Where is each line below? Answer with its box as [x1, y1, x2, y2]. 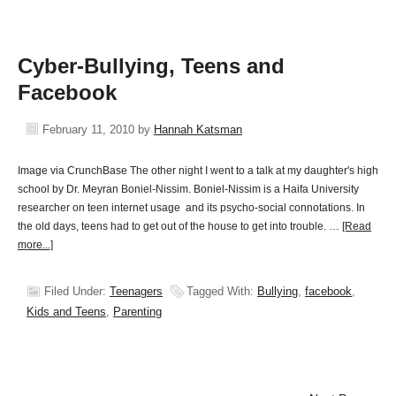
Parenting [113, 305, 162, 318]
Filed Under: [44, 285, 110, 298]
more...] [18, 239, 53, 251]
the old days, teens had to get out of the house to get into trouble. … [18, 220, 342, 232]
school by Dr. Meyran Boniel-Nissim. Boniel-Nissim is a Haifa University [18, 183, 359, 195]
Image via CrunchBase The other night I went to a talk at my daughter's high [18, 164, 378, 177]
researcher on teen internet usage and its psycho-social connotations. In [18, 202, 365, 214]
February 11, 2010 [42, 123, 134, 136]
